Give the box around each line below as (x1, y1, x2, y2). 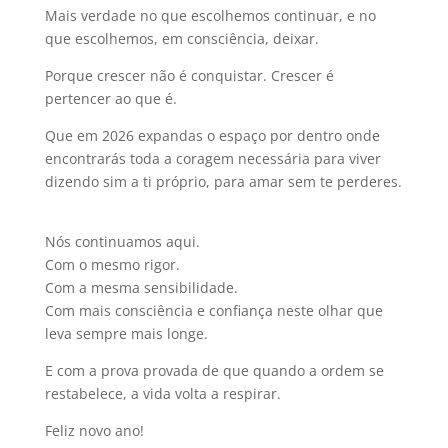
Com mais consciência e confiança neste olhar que (44, 300, 383, 320)
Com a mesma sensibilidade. (44, 277, 238, 297)
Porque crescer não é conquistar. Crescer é (44, 65, 334, 85)
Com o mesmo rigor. (44, 254, 180, 274)
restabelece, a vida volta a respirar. (44, 383, 281, 403)
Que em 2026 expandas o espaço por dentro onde (44, 125, 380, 145)
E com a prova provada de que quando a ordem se (44, 360, 384, 380)
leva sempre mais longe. (44, 323, 208, 343)
